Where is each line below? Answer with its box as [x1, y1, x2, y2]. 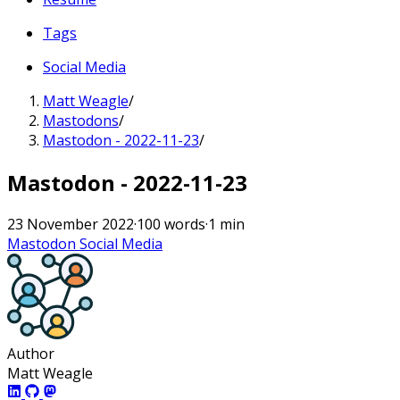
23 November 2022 [7, 214, 134, 235]
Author [7, 344, 54, 364]
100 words [137, 214, 205, 235]
